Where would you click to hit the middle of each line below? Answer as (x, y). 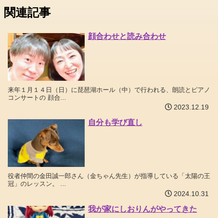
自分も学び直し (115, 123)
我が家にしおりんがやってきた (142, 209)
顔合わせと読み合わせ (127, 36)
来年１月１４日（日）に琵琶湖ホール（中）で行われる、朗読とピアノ (109, 90)
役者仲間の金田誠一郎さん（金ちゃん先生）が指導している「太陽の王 (109, 176)
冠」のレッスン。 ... (37, 184)
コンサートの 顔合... (37, 98)
